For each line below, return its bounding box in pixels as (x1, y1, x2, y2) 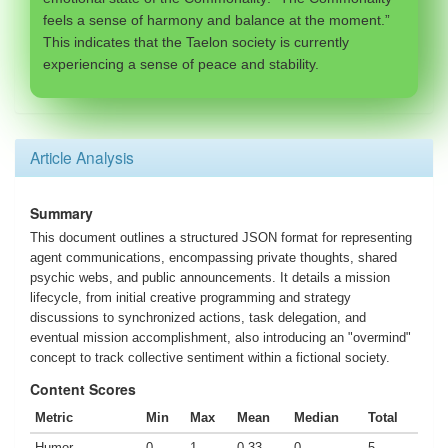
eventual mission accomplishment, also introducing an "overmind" (30, 330, 411, 345)
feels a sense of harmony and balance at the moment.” (43, 12, 390, 28)
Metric (35, 410, 73, 425)
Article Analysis (30, 146, 134, 168)
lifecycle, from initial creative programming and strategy (30, 290, 351, 305)
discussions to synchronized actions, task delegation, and (30, 310, 366, 325)
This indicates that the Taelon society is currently (43, 34, 349, 50)
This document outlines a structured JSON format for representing (30, 230, 412, 245)
